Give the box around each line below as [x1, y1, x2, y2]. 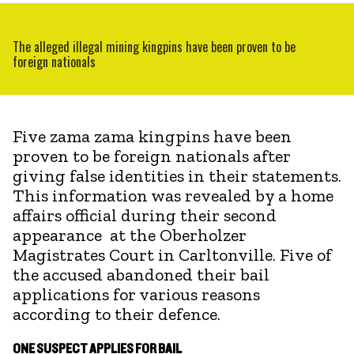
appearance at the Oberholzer [13, 224, 247, 246]
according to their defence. [13, 303, 220, 325]
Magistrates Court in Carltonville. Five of [13, 243, 332, 265]
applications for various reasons [13, 283, 260, 305]
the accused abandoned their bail [13, 263, 269, 285]
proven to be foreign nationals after [13, 145, 291, 167]
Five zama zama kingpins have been [13, 125, 292, 147]
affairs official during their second [13, 204, 277, 226]
